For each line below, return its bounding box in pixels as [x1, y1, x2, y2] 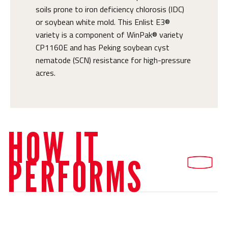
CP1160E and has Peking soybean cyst [36, 41, 169, 54]
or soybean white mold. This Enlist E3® [36, 16, 170, 28]
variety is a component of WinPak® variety [36, 28, 183, 41]
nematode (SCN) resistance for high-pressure [36, 54, 191, 67]
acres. [36, 67, 55, 79]
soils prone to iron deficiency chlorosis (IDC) [36, 3, 184, 16]
